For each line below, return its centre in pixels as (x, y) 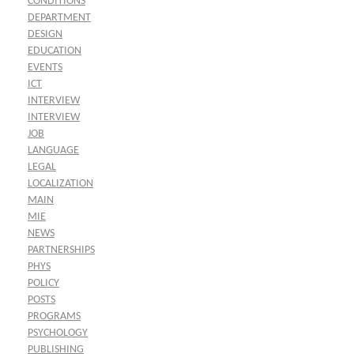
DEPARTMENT (59, 18)
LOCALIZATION (60, 184)
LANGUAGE (53, 151)
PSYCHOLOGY (58, 333)
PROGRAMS (54, 317)
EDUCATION (55, 51)
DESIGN (45, 35)
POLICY (43, 284)
